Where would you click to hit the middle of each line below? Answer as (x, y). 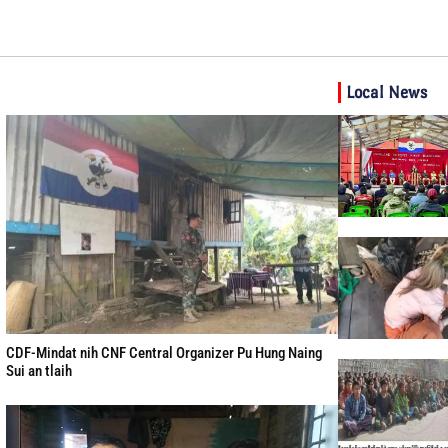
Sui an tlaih (39, 370)
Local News (386, 92)
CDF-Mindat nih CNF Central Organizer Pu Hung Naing (164, 352)
